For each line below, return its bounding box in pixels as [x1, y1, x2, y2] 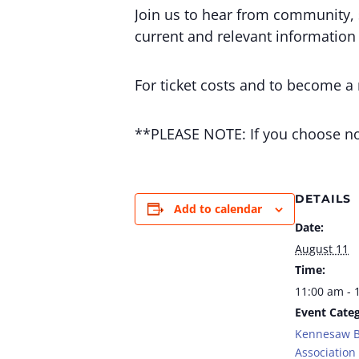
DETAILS [295, 192, 351, 206]
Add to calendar [173, 201, 262, 216]
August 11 [295, 241, 349, 256]
